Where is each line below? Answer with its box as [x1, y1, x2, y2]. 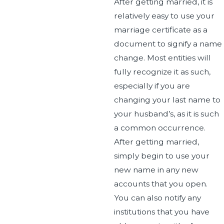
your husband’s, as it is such [113, 108, 219, 118]
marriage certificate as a [113, 24, 207, 34]
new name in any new [113, 164, 198, 174]
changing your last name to [113, 94, 220, 104]
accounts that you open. [113, 178, 207, 188]
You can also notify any [113, 192, 201, 202]
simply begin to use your [113, 150, 209, 160]
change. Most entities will [113, 52, 211, 62]
